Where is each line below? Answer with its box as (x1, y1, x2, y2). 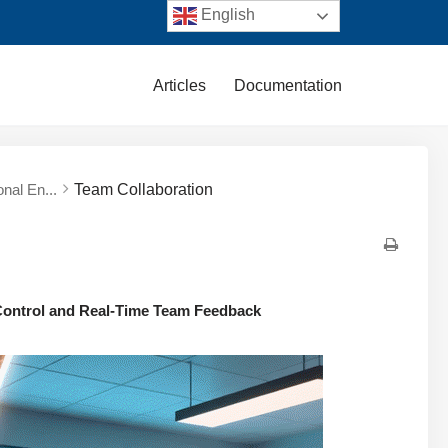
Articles (153, 76, 206, 94)
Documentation (234, 76, 342, 94)
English (197, 6, 256, 24)
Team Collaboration (74, 180, 214, 198)
